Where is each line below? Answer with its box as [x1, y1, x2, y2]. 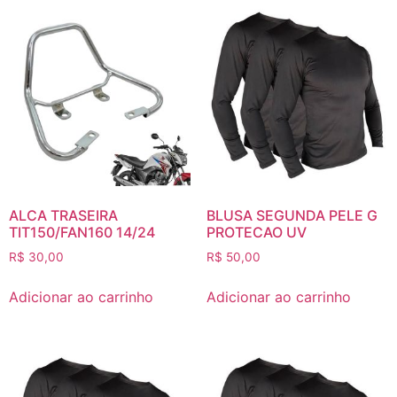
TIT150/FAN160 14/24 [9, 223, 155, 242]
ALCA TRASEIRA [9, 206, 118, 225]
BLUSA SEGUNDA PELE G [206, 206, 378, 225]
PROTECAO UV [206, 223, 307, 242]
